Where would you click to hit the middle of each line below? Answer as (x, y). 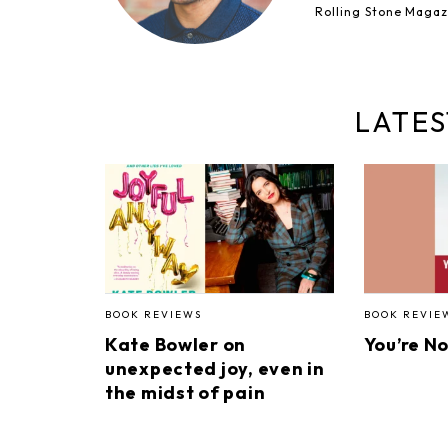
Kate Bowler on (176, 345)
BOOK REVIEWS (153, 315)
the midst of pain (185, 393)
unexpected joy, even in (215, 369)
